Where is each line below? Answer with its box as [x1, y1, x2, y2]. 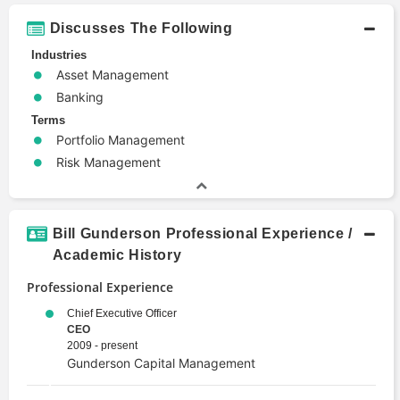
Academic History [52, 246, 182, 262]
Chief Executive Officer [67, 306, 177, 320]
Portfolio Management [56, 131, 185, 147]
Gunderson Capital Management [67, 354, 255, 371]
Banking [56, 88, 104, 104]
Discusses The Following [49, 20, 233, 36]
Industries [31, 47, 87, 62]
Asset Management [56, 66, 169, 82]
